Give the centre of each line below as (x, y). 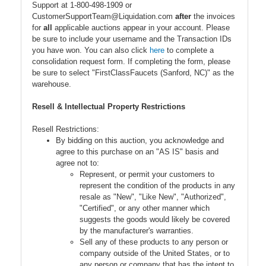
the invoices (213, 16)
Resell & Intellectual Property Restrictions (109, 106)
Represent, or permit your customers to (147, 174)
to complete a (189, 50)
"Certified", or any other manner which (145, 208)
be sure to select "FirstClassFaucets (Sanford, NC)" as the (133, 72)
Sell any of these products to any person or (154, 242)
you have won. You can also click (91, 50)
